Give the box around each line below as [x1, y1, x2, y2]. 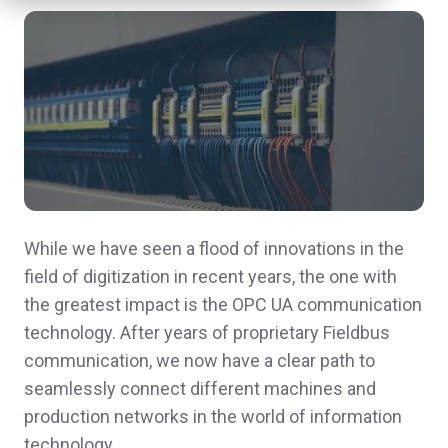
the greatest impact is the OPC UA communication [24, 294, 422, 316]
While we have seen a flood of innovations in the [24, 238, 404, 260]
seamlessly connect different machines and [24, 378, 376, 400]
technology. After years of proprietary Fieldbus [24, 322, 390, 344]
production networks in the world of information [24, 406, 402, 428]
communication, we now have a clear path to [24, 350, 375, 372]
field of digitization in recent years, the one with [24, 266, 397, 288]
